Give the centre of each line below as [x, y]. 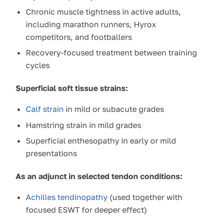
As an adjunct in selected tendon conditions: [99, 176]
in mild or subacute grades [114, 109]
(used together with [145, 197]
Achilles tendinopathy [66, 197]
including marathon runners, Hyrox [91, 24]
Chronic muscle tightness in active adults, [103, 11]
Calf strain [45, 109]
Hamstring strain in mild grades [83, 125]
